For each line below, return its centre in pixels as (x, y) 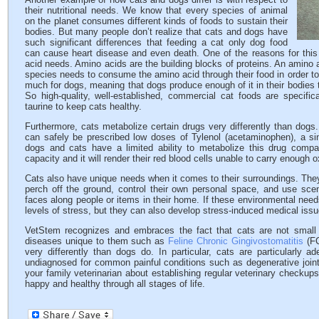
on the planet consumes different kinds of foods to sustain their (156, 21)
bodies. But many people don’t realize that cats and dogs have (156, 32)
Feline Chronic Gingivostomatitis (236, 241)
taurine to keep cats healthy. (83, 107)
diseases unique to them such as (97, 241)
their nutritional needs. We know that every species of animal (156, 11)
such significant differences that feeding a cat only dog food (156, 43)
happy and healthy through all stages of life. (115, 284)
